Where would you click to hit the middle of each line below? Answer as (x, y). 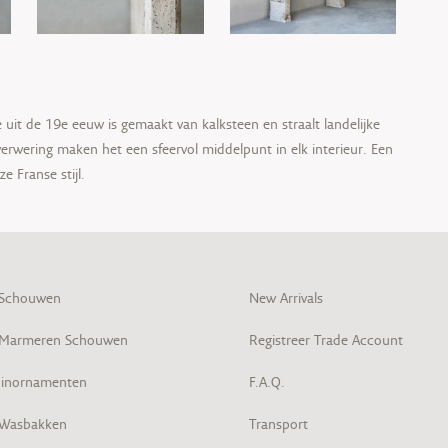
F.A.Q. (267, 382)
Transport (278, 424)
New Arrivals (286, 298)
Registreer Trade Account (326, 340)
